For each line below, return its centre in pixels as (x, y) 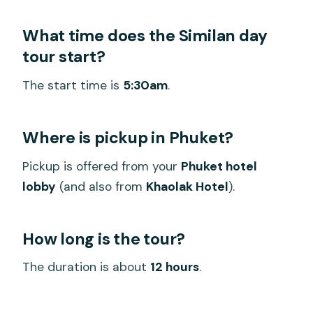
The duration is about (87, 267)
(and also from (101, 186)
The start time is (73, 86)
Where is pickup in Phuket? (128, 138)
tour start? (64, 57)
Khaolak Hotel (188, 186)
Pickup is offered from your (102, 166)
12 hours (175, 267)
